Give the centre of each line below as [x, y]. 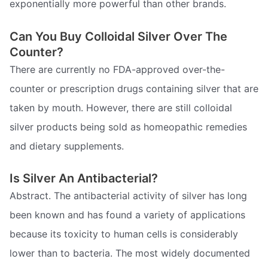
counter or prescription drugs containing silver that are [134, 88]
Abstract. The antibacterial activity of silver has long [128, 196]
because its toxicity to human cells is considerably [124, 234]
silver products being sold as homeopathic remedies [128, 127]
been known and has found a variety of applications [127, 215]
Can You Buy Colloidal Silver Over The [118, 36]
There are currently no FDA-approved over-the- [117, 69]
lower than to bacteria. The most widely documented [130, 253]
